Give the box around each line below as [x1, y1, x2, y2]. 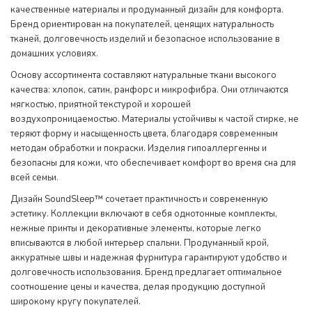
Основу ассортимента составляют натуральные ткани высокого [10, 69, 276, 81]
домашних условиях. [10, 47, 98, 60]
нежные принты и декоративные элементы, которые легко [10, 222, 261, 235]
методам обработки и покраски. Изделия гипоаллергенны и [10, 142, 267, 155]
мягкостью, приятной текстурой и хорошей [10, 98, 191, 111]
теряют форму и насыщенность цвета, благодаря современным [10, 127, 278, 140]
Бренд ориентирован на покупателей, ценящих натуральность [10, 18, 274, 31]
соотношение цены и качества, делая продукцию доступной [10, 281, 265, 293]
